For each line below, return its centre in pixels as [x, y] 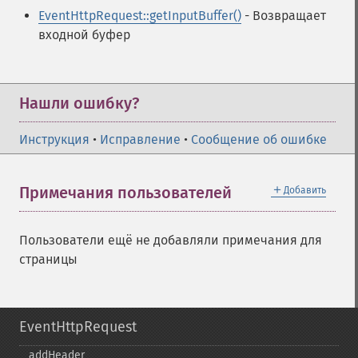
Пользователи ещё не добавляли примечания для [171, 240]
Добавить [305, 190]
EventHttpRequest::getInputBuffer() [140, 16]
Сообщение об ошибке [259, 139]
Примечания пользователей [125, 193]
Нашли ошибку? [79, 103]
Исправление [140, 139]
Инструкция [54, 139]
